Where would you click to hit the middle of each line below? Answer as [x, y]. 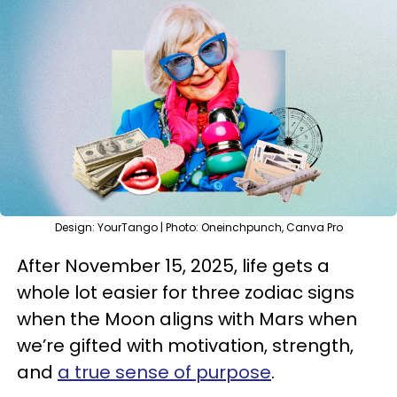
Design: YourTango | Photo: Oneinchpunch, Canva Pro [198, 227]
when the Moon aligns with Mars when [187, 319]
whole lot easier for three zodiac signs [186, 292]
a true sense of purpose [164, 372]
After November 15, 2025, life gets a [173, 266]
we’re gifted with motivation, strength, [185, 346]
